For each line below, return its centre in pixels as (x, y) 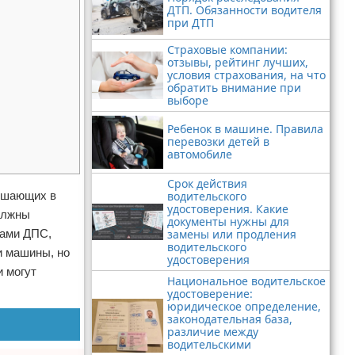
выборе (188, 100)
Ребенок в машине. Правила (245, 129)
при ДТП (191, 22)
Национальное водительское (246, 281)
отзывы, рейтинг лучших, (238, 62)
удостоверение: (210, 294)
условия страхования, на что (246, 74)
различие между (213, 332)
